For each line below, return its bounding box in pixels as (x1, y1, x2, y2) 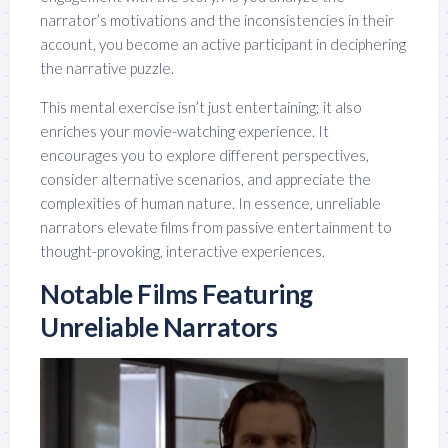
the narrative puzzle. (40, 59, 174, 78)
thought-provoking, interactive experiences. (40, 242, 325, 261)
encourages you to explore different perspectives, (40, 146, 369, 165)
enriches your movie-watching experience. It (40, 122, 329, 141)
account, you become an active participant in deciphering (40, 35, 406, 54)
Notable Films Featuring (40, 278, 313, 311)
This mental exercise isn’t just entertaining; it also (40, 98, 362, 117)
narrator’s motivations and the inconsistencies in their (40, 11, 394, 30)
